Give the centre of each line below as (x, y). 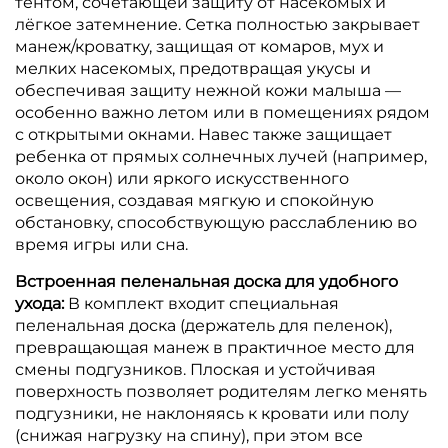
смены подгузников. (102, 369)
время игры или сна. (101, 244)
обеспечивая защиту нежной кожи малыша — (208, 90)
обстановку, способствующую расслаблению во (216, 222)
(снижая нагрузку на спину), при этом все (189, 435)
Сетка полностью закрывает (302, 24)
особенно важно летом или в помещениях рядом (222, 112)
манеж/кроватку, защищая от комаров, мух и (199, 46)
